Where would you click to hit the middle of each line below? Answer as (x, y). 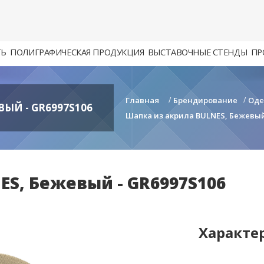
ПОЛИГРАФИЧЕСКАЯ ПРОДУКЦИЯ (77, 52)
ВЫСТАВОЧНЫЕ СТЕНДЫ (197, 52)
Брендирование (205, 100)
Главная (142, 100)
